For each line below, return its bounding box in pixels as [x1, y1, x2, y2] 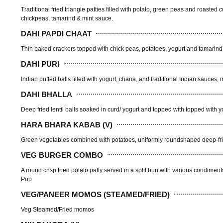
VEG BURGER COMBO [21, 150, 103, 159]
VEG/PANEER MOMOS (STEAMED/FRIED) [21, 190, 170, 199]
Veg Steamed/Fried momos [21, 206, 94, 214]
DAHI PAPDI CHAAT [21, 29, 92, 38]
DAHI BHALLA [21, 90, 72, 99]
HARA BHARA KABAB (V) [21, 120, 112, 129]
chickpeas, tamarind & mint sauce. [21, 15, 113, 22]
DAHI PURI [21, 59, 59, 68]
